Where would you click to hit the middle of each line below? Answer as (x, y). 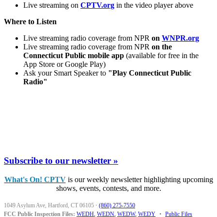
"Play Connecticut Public (150, 73)
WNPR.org (180, 38)
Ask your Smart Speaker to (66, 73)
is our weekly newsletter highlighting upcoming (139, 179)
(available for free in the (161, 56)
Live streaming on (52, 5)
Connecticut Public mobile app (74, 56)
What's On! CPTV (35, 179)
